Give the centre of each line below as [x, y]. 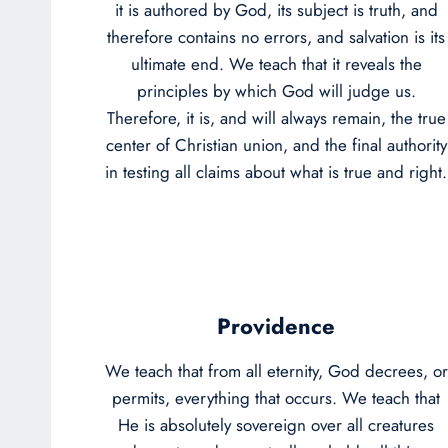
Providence [276, 325]
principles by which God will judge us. [276, 90]
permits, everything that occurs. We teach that [276, 397]
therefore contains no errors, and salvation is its [276, 36]
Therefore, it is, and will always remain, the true [276, 117]
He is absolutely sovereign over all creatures [276, 424]
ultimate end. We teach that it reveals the [276, 63]
